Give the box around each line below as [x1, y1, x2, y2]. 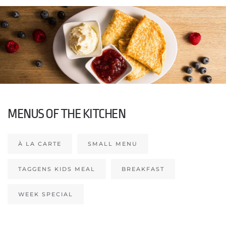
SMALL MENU [88, 140, 138, 147]
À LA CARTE [18, 140, 62, 147]
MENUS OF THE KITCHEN [8, 105, 125, 121]
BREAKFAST [122, 165, 164, 173]
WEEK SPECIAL [18, 190, 73, 198]
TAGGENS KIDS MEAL [18, 165, 95, 173]
